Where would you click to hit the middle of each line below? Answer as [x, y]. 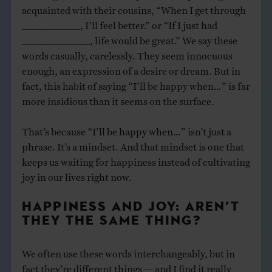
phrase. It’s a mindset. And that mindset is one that [133, 144]
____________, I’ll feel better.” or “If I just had [119, 23]
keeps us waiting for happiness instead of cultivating [136, 159]
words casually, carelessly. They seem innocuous [127, 53]
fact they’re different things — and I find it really [126, 266]
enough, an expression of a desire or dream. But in [131, 68]
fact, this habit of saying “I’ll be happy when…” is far [136, 83]
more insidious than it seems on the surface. [118, 99]
